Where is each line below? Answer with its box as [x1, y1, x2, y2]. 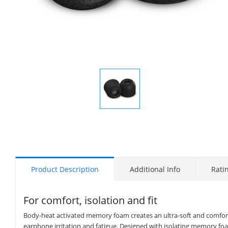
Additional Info [130, 164, 180, 174]
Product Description [31, 164, 99, 174]
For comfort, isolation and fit [23, 193, 157, 207]
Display [120, 105, 141, 114]
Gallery [120, 111, 140, 120]
